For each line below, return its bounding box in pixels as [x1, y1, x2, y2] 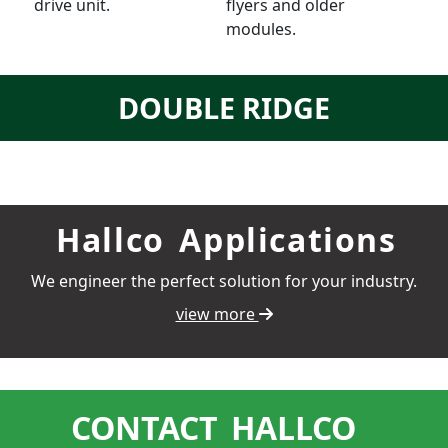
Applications [169, 218, 397, 261]
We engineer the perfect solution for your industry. [31, 269, 417, 292]
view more [175, 303, 259, 326]
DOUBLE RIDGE [118, 88, 330, 127]
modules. [226, 18, 296, 40]
